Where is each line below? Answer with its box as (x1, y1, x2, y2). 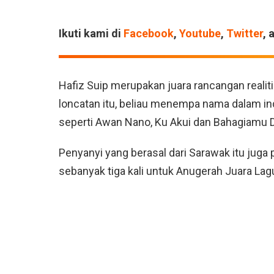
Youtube (179, 27, 221, 40)
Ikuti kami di (59, 27, 124, 40)
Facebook (124, 27, 174, 40)
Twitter (226, 27, 263, 40)
